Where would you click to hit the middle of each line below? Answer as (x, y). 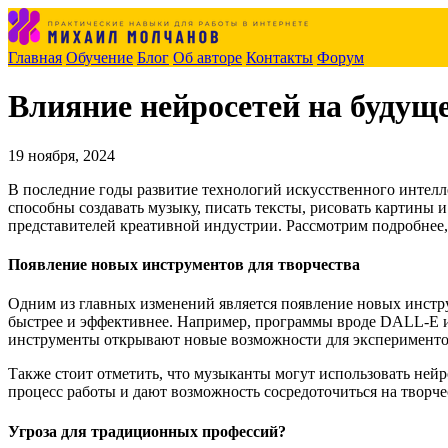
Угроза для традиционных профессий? (147, 431)
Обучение (99, 57)
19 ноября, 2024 (61, 155)
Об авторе (207, 57)
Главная (35, 57)
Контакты (279, 57)
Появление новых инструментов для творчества (184, 265)
